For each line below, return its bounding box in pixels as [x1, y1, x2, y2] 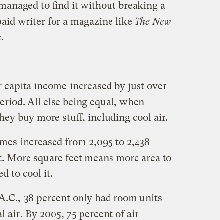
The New [134, 15, 171, 27]
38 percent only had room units [23, 192, 162, 204]
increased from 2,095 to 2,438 [20, 136, 150, 148]
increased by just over [69, 80, 166, 92]
